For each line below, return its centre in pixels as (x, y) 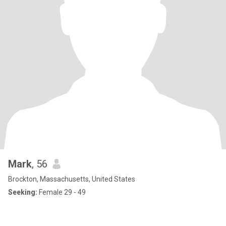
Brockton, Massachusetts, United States (72, 179)
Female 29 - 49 (62, 192)
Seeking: (23, 192)
